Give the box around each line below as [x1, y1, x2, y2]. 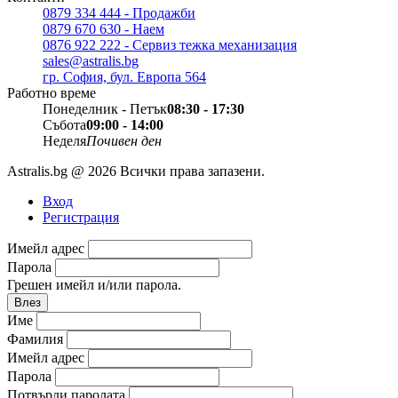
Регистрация [43, 209, 119, 225]
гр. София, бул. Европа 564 [43, 68, 206, 84]
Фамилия [7, 330, 63, 346]
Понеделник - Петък [43, 100, 167, 116]
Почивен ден [86, 132, 162, 148]
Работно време [7, 84, 96, 100]
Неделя [43, 132, 86, 148]
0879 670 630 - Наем [43, 20, 164, 36]
